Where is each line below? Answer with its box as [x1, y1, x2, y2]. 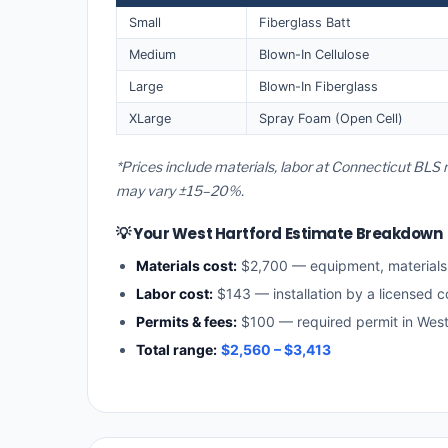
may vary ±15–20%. [116, 182, 244, 200]
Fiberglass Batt [259, 14, 351, 30]
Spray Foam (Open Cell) [259, 110, 403, 126]
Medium [129, 46, 176, 62]
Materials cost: [136, 257, 237, 275]
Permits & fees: [136, 313, 237, 331]
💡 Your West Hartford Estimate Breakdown [116, 223, 443, 245]
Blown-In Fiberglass [259, 78, 378, 94]
